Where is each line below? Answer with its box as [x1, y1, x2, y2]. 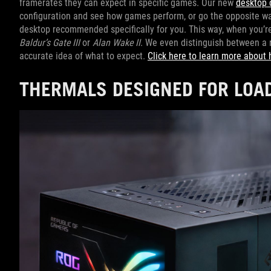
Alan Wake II [93, 37, 140, 49]
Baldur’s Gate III [19, 37, 82, 49]
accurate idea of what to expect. [19, 50, 148, 62]
